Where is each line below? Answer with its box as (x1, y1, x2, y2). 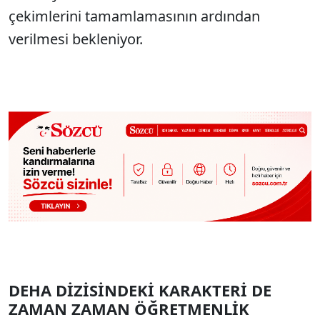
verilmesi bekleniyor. (9, 29, 143, 49)
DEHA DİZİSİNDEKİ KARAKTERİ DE (9, 279, 271, 301)
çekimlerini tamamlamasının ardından (9, 6, 260, 26)
